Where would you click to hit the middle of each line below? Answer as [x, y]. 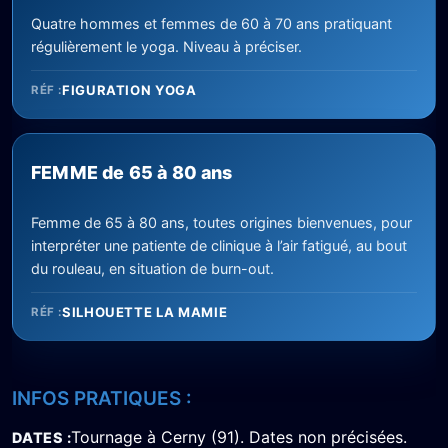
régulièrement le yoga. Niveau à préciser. [166, 47]
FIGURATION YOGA [129, 90]
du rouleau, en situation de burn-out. [152, 269]
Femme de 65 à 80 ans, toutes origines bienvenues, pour [221, 223]
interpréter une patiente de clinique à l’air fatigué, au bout [219, 246]
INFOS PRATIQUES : [102, 399]
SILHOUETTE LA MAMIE [144, 312]
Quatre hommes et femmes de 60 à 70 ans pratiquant [211, 24]
